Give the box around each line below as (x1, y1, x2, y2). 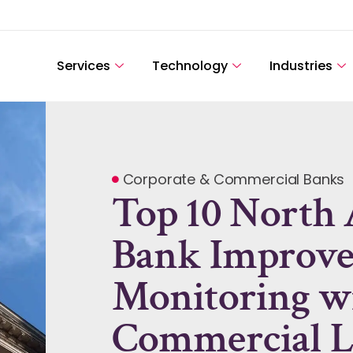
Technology (151, 56, 228, 75)
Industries (269, 56, 333, 75)
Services (56, 56, 110, 75)
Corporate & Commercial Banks (122, 169, 345, 190)
